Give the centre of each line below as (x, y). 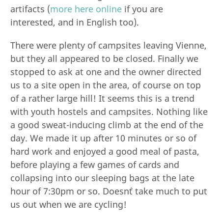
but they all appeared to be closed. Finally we (105, 58)
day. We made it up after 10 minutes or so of (104, 138)
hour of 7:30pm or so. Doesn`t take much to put (109, 191)
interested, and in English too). (75, 22)
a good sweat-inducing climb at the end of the (107, 124)
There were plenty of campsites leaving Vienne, (109, 45)
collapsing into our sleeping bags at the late (103, 178)
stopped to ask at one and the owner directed (106, 71)
